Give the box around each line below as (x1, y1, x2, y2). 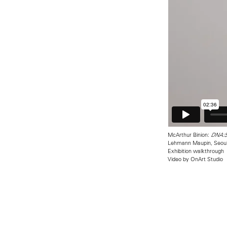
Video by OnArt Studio (167, 155, 223, 163)
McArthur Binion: (167, 131, 211, 139)
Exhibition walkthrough (167, 147, 224, 155)
